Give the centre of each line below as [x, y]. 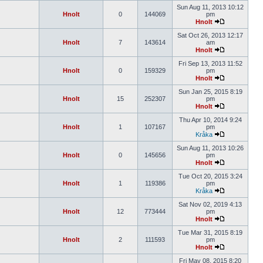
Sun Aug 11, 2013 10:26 [210, 148]
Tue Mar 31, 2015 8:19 [210, 232]
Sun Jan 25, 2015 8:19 [210, 92]
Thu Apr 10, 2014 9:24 [210, 120]
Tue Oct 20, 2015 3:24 [210, 176]
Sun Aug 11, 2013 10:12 [210, 7]
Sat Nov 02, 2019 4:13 [210, 204]
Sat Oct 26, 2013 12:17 [210, 35]
